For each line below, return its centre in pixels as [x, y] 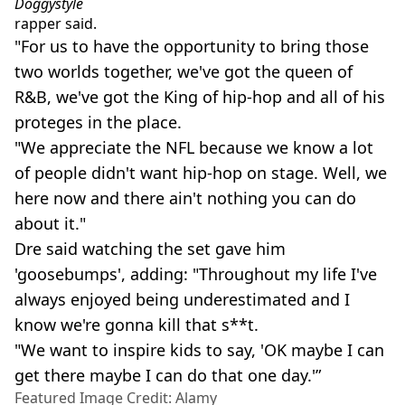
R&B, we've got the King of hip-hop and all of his [200, 97]
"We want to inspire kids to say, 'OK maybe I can [199, 350]
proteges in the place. [98, 122]
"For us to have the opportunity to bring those [192, 47]
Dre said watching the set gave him [150, 249]
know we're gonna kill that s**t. [137, 325]
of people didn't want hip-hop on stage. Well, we [201, 173]
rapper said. [56, 24]
